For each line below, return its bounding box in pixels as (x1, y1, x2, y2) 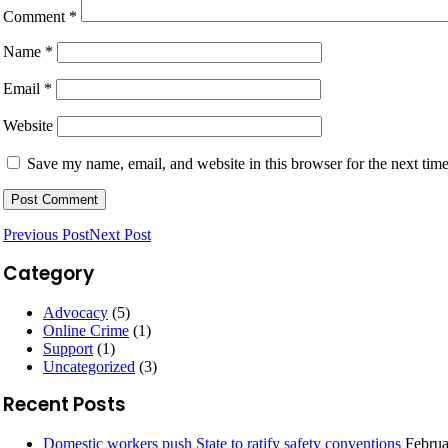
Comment (3, 8, 69, 26)
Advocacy (43, 303, 108, 321)
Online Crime (43, 321, 129, 339)
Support (43, 339, 93, 357)
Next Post (89, 226, 151, 244)
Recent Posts (3, 391, 126, 419)
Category (3, 260, 94, 288)
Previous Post (3, 226, 89, 244)
